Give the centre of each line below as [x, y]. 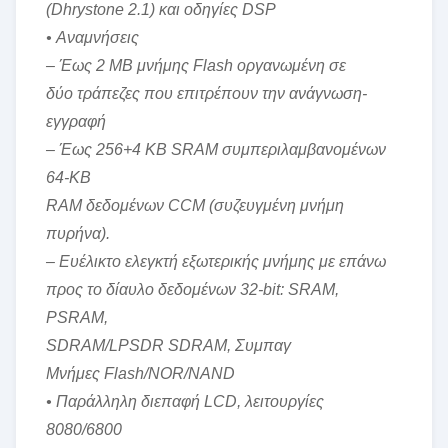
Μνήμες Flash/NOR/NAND [140, 373]
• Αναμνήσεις [92, 37]
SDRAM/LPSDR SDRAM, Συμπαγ [168, 345]
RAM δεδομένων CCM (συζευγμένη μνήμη [195, 205]
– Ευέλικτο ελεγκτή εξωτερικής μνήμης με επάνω [216, 261]
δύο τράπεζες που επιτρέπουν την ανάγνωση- [206, 93]
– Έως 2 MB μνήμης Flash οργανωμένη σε [196, 65]
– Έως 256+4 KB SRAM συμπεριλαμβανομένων [216, 149]
